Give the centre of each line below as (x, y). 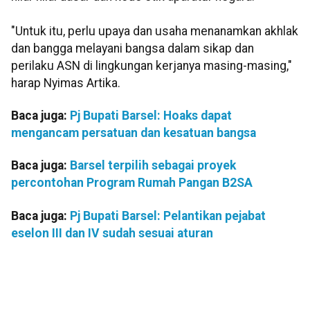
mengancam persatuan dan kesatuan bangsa (134, 133)
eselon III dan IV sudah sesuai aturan (112, 233)
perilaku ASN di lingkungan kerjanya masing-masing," (152, 65)
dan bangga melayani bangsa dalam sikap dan (133, 48)
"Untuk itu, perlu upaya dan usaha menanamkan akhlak (155, 31)
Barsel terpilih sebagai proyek (153, 166)
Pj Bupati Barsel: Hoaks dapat (151, 116)
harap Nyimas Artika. (66, 83)
